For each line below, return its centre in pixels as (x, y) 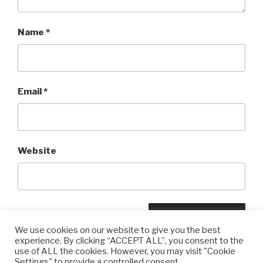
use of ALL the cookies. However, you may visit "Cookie (125, 251)
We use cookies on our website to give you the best (118, 230)
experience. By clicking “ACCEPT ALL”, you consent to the (129, 241)
